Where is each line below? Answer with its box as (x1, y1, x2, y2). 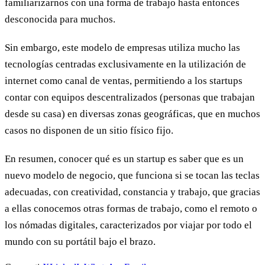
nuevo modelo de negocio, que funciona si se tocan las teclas (5, 170, 260, 182)
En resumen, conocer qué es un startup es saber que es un (5, 153, 244, 165)
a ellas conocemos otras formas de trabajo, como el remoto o (5, 203, 257, 215)
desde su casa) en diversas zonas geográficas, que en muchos (5, 108, 260, 120)
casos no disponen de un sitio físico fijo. (5, 125, 173, 137)
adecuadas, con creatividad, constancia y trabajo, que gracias (5, 186, 260, 198)
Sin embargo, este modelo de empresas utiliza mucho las (5, 42, 240, 54)
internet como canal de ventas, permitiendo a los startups (5, 75, 243, 87)
